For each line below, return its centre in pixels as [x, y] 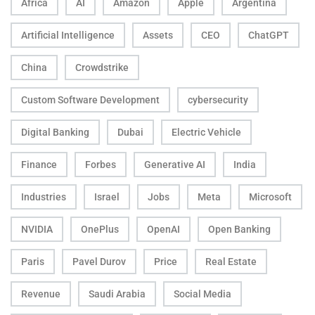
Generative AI [175, 164]
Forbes [101, 164]
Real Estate [231, 261]
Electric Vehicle [206, 132]
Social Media [202, 294]
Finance [39, 164]
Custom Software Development [90, 99]
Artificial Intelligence [68, 35]
